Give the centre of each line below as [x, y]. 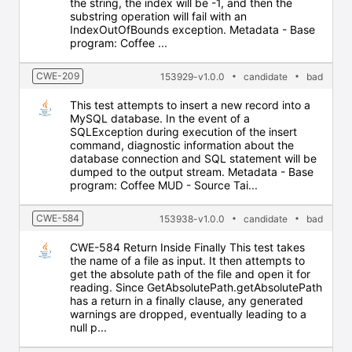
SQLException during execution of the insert [183, 132]
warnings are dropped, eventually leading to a [188, 314]
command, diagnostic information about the [182, 145]
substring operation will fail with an [158, 16]
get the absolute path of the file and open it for [190, 274]
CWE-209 [58, 76]
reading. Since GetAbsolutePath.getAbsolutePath [196, 287]
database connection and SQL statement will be [193, 158]
